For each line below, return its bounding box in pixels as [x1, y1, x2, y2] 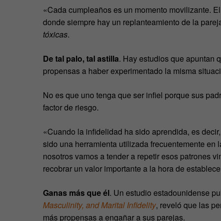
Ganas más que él [43, 186, 110, 198]
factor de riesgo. [43, 101, 99, 113]
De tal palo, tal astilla [43, 52, 119, 64]
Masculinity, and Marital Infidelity [43, 199, 156, 211]
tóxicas [43, 28, 68, 40]
